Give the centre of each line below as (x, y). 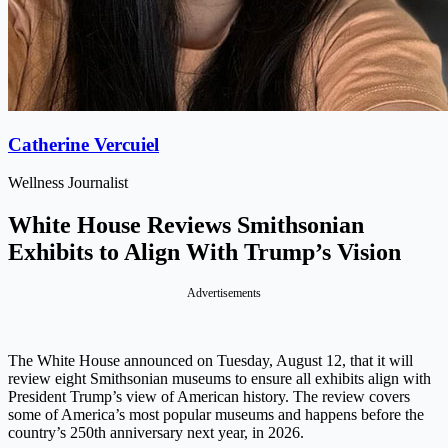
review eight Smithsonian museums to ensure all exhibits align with (219, 379)
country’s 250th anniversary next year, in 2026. (156, 433)
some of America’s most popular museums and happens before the (216, 415)
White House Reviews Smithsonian (186, 225)
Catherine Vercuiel (83, 144)
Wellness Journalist (68, 183)
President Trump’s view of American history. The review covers (209, 397)
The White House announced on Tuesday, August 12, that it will (210, 361)
